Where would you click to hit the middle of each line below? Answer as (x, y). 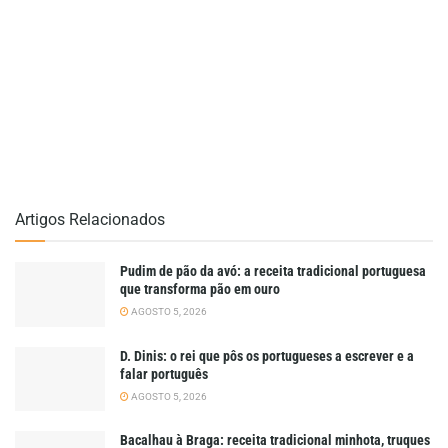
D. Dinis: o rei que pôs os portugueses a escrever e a (267, 355)
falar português (164, 373)
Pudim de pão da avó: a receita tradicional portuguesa (273, 271)
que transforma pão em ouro (200, 289)
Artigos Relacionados (90, 220)
